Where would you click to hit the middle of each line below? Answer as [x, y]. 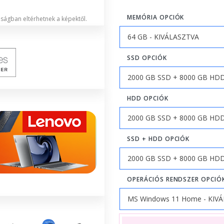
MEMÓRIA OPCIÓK [156, 17]
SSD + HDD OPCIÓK [158, 138]
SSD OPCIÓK [147, 57]
